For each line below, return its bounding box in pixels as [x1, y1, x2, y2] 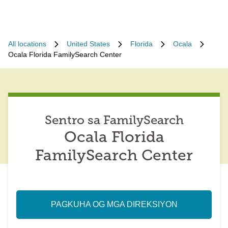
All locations [8, 40, 46, 48]
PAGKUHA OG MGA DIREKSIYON [50, 200, 178, 209]
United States [67, 40, 110, 48]
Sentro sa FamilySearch [44, 115, 184, 127]
